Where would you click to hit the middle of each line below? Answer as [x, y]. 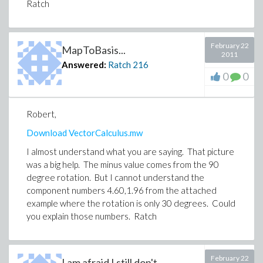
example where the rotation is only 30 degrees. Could [131, 203]
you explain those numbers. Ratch [92, 216]
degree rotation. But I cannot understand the [115, 177]
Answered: [84, 65]
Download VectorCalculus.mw [85, 133]
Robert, [41, 114]
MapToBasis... [94, 50]
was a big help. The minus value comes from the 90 [123, 164]
